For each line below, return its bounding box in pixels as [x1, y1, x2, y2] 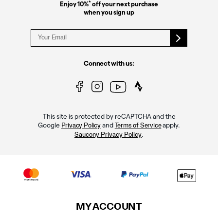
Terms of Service [114, 122, 162, 129]
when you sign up [84, 8, 134, 16]
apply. [161, 122, 181, 129]
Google [37, 122, 61, 129]
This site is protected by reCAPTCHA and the [42, 113, 176, 121]
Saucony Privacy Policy [74, 131, 142, 139]
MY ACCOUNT [76, 202, 142, 212]
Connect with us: [84, 60, 134, 68]
